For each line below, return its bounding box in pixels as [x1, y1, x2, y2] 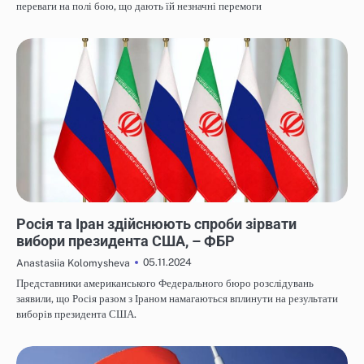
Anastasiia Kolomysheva [16, 257, 130, 270]
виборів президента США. [16, 308, 136, 321]
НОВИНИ [23, 205, 58, 214]
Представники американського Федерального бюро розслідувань [16, 277, 314, 290]
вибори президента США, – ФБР [16, 232, 235, 250]
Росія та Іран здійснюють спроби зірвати [16, 215, 297, 233]
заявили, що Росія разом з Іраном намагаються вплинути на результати [16, 292, 338, 305]
